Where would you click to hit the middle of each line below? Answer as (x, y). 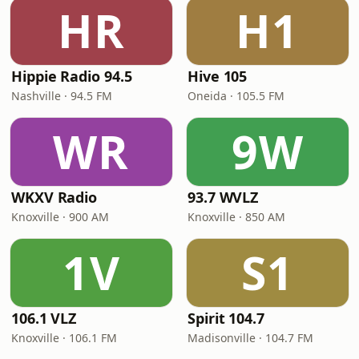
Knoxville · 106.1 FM (64, 338)
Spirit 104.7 (226, 318)
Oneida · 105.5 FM (236, 96)
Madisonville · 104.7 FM (250, 338)
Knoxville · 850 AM (236, 217)
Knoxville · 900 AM (60, 217)
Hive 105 (218, 76)
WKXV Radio (54, 197)
